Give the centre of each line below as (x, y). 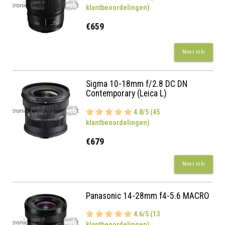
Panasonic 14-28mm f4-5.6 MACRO (148, 196)
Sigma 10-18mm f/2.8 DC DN (137, 84)
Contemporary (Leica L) (127, 94)
